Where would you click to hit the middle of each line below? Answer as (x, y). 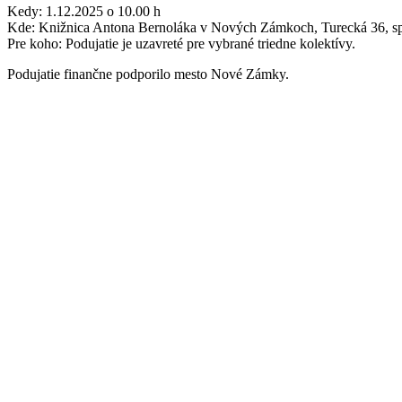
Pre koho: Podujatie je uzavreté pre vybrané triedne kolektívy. (181, 43)
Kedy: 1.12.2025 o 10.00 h (84, 11)
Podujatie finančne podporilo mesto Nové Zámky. (148, 74)
